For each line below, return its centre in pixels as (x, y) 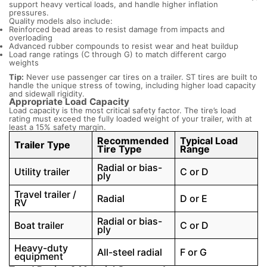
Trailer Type (42, 145)
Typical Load (209, 141)
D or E (194, 199)
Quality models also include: (61, 21)
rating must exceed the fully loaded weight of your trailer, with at (131, 119)
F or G (193, 252)
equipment (39, 257)
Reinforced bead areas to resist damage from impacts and (117, 30)
